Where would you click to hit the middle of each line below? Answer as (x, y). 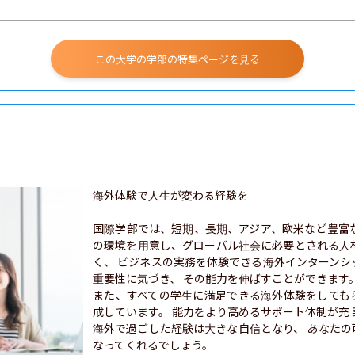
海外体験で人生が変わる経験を (170, 195)
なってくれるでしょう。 (153, 345)
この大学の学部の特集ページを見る (177, 59)
